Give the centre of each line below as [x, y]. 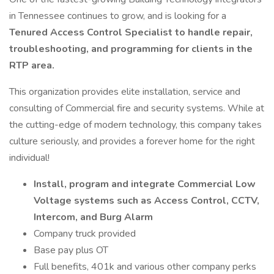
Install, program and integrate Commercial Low [145, 184]
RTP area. [32, 65]
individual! [29, 158]
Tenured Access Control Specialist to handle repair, [131, 32]
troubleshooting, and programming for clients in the [131, 49]
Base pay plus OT [71, 250]
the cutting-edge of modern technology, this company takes [135, 125]
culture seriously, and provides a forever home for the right [132, 141]
